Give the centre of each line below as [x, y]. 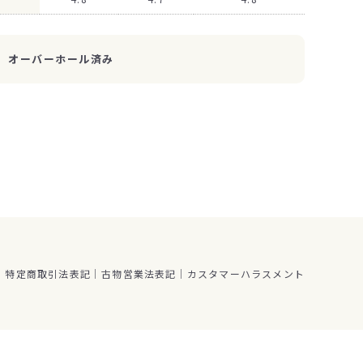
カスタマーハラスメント [246, 274]
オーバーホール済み [62, 59]
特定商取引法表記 [48, 274]
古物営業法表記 [139, 274]
